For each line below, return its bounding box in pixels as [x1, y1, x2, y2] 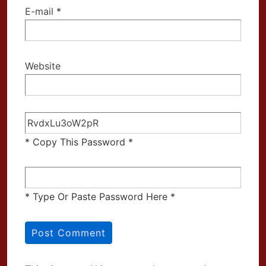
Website [25, 59, 61, 72]
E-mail [25, 5, 53, 17]
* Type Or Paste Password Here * [25, 190, 175, 202]
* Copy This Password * [25, 135, 133, 148]
